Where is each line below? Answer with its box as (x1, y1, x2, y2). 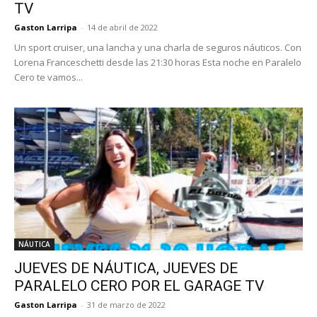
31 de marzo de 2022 (87, 299, 166, 310)
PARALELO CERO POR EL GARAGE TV (14, 277, 264, 294)
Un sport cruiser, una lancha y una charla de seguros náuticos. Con (14, 41, 301, 54)
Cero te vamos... (14, 71, 83, 84)
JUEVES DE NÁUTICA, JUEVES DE (14, 259, 238, 277)
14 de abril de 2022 (87, 22, 158, 33)
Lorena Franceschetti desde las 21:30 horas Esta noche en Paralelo (14, 56, 301, 69)
